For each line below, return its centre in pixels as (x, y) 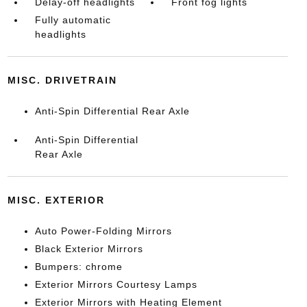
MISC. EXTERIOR (56, 200)
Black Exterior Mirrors (89, 249)
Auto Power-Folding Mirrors (103, 231)
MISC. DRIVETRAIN (62, 81)
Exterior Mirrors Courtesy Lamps (116, 285)
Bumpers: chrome (78, 267)
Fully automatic (73, 20)
